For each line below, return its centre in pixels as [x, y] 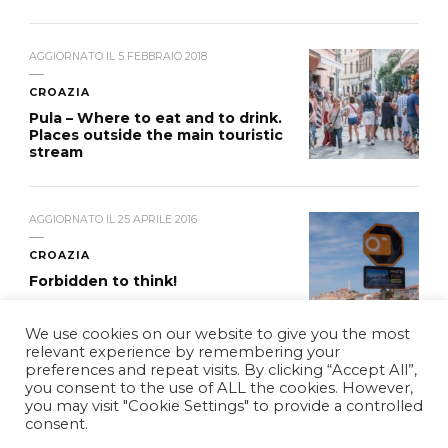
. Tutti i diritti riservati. [298, 413]
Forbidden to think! [103, 280]
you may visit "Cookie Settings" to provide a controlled [224, 406]
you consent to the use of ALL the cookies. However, [219, 388]
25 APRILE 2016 [157, 219]
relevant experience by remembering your [182, 352]
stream [56, 151]
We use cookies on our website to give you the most [217, 334]
